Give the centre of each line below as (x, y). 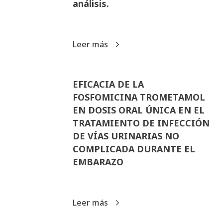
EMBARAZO (98, 162)
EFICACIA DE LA (108, 84)
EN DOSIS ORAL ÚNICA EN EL (138, 110)
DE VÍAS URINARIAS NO (126, 136)
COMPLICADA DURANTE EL (134, 149)
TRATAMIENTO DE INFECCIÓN (141, 123)
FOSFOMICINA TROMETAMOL (139, 97)
